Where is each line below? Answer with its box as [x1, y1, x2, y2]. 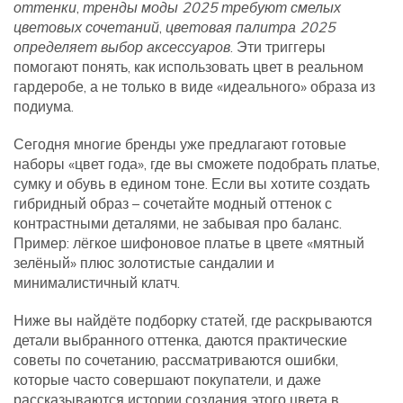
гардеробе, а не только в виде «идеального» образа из [13, 77, 375, 95]
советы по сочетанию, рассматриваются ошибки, [13, 351, 338, 369]
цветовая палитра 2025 [166, 18, 336, 36]
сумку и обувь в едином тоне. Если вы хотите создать [13, 175, 370, 193]
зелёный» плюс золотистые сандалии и [13, 254, 274, 272]
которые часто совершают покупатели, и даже [13, 371, 321, 389]
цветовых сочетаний [13, 18, 159, 36]
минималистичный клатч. [13, 273, 180, 291]
